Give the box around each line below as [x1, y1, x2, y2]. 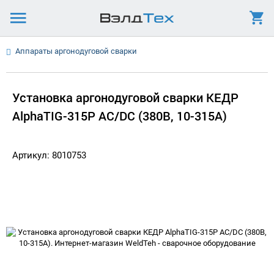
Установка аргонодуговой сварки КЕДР [12, 89, 239, 105]
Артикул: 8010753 [12, 150, 86, 161]
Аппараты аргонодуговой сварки [15, 46, 137, 56]
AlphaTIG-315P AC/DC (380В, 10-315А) [12, 108, 227, 124]
